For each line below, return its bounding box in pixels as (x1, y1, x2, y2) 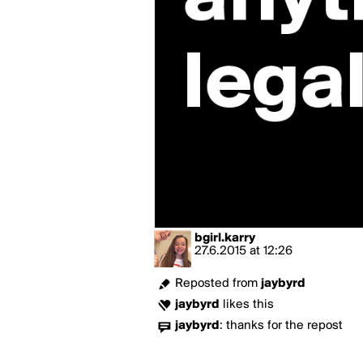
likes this (220, 298, 274, 311)
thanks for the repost (226, 319, 343, 332)
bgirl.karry (194, 232, 255, 245)
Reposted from (175, 277, 261, 290)
